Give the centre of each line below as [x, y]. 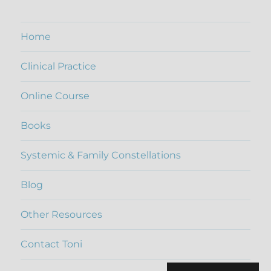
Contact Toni [52, 244]
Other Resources [62, 215]
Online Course [55, 96]
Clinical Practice [59, 67]
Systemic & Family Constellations [101, 155]
